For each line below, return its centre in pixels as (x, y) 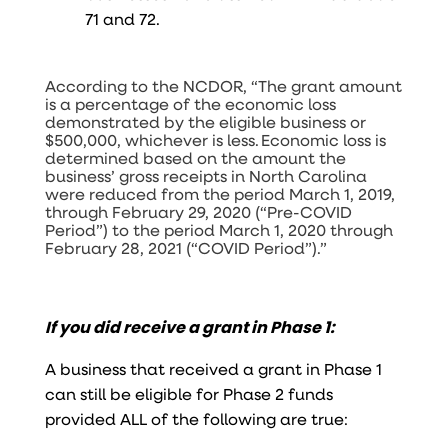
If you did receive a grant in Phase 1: (189, 327)
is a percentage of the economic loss (190, 103)
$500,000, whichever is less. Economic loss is (215, 139)
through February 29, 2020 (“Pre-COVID (198, 211)
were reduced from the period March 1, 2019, (219, 193)
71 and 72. (122, 18)
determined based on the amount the (195, 157)
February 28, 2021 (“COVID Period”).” (188, 247)
